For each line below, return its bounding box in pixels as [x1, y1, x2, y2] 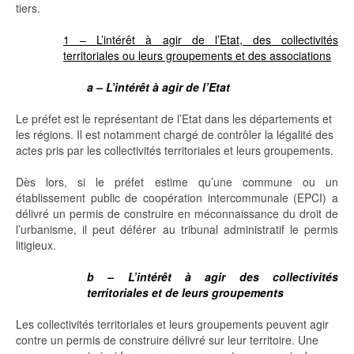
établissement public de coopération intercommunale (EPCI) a [16, 190, 338, 206]
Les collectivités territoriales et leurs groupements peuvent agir [16, 316, 329, 333]
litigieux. [16, 237, 56, 254]
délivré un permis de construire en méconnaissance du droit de [16, 205, 338, 222]
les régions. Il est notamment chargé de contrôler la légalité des [16, 126, 333, 143]
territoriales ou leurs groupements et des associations [63, 47, 331, 64]
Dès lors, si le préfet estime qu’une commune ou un [16, 174, 338, 190]
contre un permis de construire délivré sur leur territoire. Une [16, 332, 318, 348]
